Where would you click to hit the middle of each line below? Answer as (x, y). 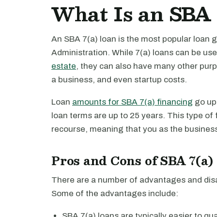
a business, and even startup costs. (119, 80)
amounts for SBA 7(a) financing (132, 102)
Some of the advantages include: (115, 194)
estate (64, 66)
